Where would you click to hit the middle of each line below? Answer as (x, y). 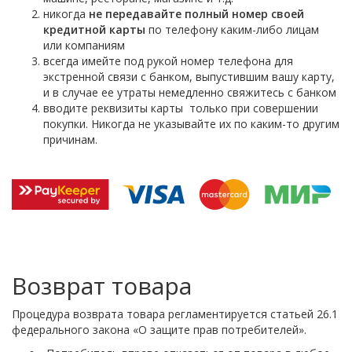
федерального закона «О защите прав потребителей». (159, 330)
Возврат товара (102, 286)
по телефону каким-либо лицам (232, 29)
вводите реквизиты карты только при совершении (181, 108)
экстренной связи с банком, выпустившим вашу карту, (189, 77)
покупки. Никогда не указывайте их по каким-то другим (191, 124)
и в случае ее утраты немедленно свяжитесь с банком (190, 92)
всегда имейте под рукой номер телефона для (168, 61)
